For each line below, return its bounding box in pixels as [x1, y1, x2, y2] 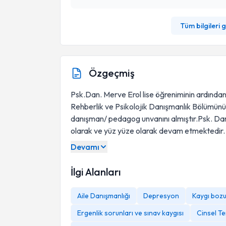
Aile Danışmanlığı [77, 191, 130, 200]
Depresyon [143, 191, 179, 200]
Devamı [71, 142, 99, 152]
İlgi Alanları [71, 165, 121, 178]
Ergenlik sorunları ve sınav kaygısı [77, 208, 184, 217]
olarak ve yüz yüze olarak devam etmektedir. [71, 126, 225, 136]
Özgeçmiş [89, 67, 135, 79]
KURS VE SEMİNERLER [71, 150, 155, 160]
